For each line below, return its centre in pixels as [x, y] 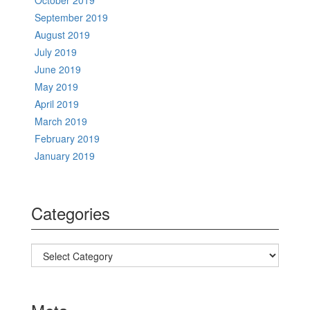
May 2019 [56, 87]
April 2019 [57, 104]
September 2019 [71, 18]
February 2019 [67, 139]
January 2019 [65, 156]
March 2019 [61, 121]
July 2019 [56, 52]
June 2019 [58, 70]
